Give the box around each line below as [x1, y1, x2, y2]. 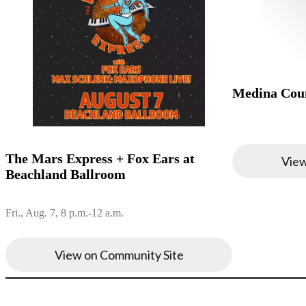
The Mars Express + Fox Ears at [5, 151, 195, 167]
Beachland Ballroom [5, 167, 126, 182]
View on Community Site [54, 247, 184, 263]
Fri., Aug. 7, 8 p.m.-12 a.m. [5, 207, 124, 219]
